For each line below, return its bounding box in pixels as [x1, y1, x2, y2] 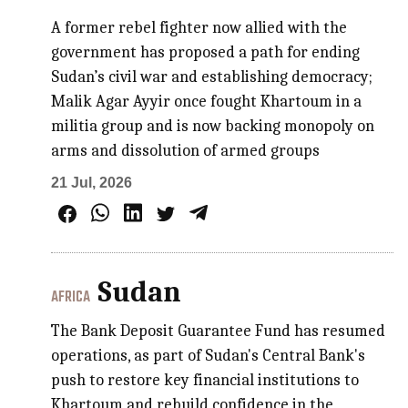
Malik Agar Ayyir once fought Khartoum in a [51, 91, 362, 111]
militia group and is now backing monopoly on [51, 116, 375, 136]
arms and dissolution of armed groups [51, 140, 321, 160]
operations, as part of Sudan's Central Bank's [51, 345, 366, 365]
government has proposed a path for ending [51, 42, 361, 62]
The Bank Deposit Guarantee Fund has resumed [51, 321, 386, 341]
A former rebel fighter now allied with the [51, 17, 348, 37]
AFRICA [51, 285, 91, 310]
